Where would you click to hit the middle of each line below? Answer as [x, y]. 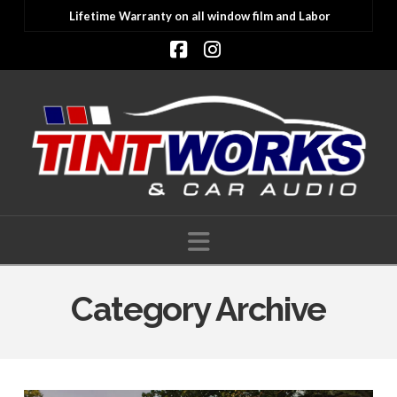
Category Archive [198, 310]
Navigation [269, 240]
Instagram [258, 68]
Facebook [224, 68]
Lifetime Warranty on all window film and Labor [199, 16]
